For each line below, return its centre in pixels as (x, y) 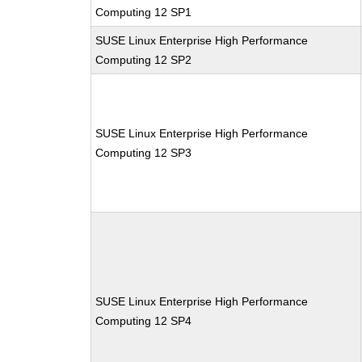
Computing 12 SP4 (144, 321)
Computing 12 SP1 (144, 12)
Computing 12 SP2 (144, 60)
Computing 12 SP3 (144, 153)
